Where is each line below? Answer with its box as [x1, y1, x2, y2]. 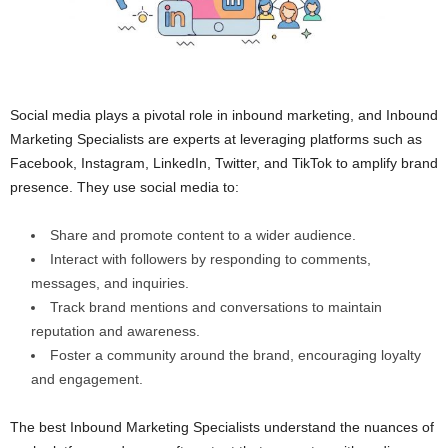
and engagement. [31, 371, 143, 388]
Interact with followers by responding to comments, [50, 251, 371, 268]
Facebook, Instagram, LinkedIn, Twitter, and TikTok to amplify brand [10, 155, 438, 172]
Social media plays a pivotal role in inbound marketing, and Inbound [10, 107, 438, 124]
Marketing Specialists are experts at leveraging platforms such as [10, 131, 422, 148]
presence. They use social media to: [10, 179, 239, 196]
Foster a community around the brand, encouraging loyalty [50, 347, 421, 364]
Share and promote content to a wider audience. [50, 227, 356, 244]
